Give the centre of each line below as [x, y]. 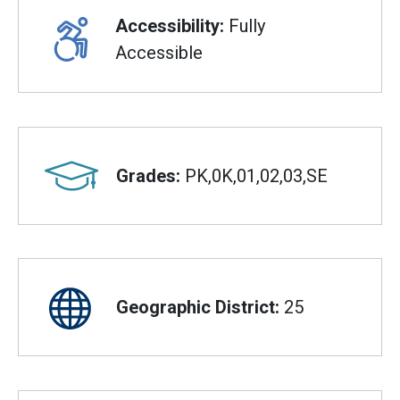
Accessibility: [170, 26]
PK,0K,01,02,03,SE [254, 175]
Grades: [148, 175]
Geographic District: [198, 308]
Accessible [159, 53]
